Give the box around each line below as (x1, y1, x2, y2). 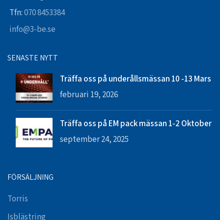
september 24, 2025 (60, 134, 129, 145)
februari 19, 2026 (60, 89, 118, 100)
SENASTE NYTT (7, 52, 58, 63)
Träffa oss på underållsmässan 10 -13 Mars (60, 73, 211, 84)
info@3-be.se (9, 24, 55, 35)
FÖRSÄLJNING (7, 171, 54, 182)
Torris (7, 193, 28, 204)
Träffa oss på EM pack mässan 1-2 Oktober (60, 117, 212, 129)
